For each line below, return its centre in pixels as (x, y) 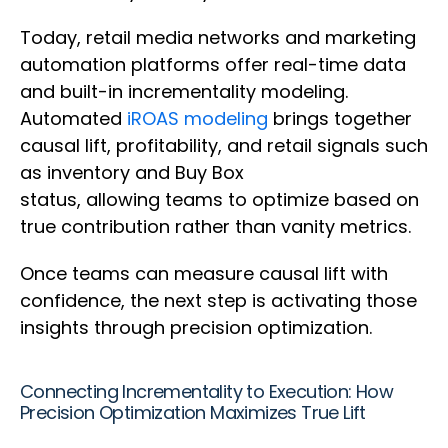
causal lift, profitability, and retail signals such (224, 146)
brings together (340, 119)
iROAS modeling (197, 119)
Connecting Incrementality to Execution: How (207, 392)
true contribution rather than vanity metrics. (218, 227)
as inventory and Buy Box (132, 173)
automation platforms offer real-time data (213, 65)
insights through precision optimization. (198, 328)
